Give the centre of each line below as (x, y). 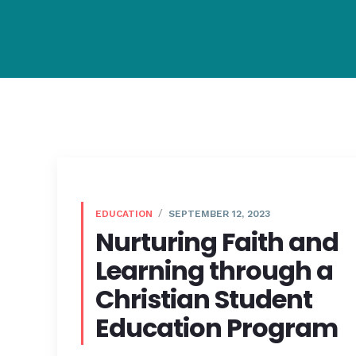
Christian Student (204, 299)
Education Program (217, 327)
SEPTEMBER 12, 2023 (219, 213)
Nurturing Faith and (217, 242)
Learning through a (214, 270)
